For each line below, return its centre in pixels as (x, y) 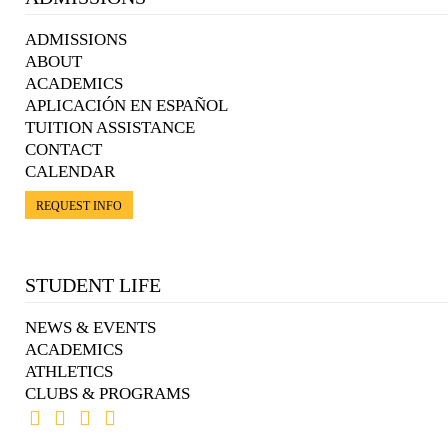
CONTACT (63, 150)
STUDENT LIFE (93, 285)
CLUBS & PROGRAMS (107, 394)
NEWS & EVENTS (90, 328)
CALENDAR (70, 172)
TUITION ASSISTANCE (110, 128)
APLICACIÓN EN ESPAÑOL (126, 106)
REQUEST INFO (79, 206)
